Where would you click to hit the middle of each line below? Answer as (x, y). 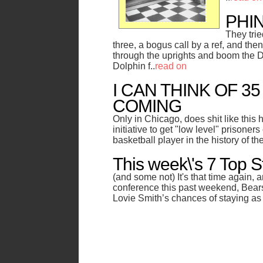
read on (171, 66)
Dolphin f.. (134, 66)
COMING (147, 106)
